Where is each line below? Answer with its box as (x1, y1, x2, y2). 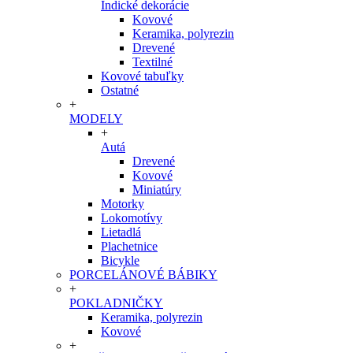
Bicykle (101, 254, 139, 267)
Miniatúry (132, 183, 181, 196)
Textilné (132, 55, 173, 69)
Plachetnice (101, 240, 158, 253)
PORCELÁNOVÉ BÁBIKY (69, 268, 217, 281)
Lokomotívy (101, 211, 162, 225)
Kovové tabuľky (101, 69, 184, 83)
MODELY (69, 112, 123, 125)
